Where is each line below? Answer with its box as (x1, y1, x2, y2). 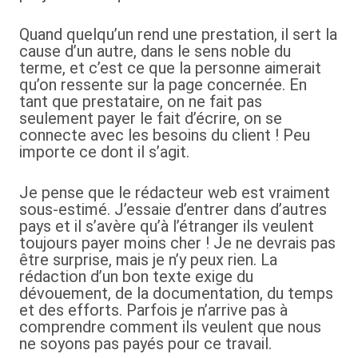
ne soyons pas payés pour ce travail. (19, 334, 272, 353)
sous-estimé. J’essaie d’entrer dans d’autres (19, 200, 327, 219)
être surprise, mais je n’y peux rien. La (19, 250, 277, 269)
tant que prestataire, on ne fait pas (19, 92, 262, 111)
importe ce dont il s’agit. (19, 142, 189, 161)
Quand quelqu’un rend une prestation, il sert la (19, 25, 337, 44)
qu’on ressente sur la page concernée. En (19, 75, 307, 94)
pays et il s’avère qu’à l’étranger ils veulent (19, 217, 314, 236)
